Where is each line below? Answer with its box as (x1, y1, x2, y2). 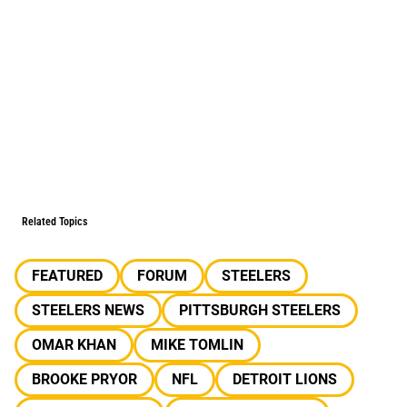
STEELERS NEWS (32, 302, 144, 319)
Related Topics (22, 215, 87, 228)
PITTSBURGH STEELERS (179, 302, 341, 319)
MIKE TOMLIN (151, 336, 243, 353)
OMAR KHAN (32, 336, 116, 353)
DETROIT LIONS (233, 371, 337, 388)
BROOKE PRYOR (32, 371, 137, 388)
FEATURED (32, 267, 103, 284)
